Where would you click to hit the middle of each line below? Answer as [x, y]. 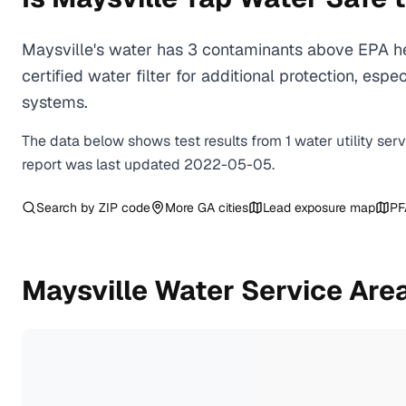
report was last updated [103, 164]
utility [355, 141]
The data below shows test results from [154, 141]
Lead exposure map [319, 208]
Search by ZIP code [93, 208]
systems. [55, 102]
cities [232, 208]
